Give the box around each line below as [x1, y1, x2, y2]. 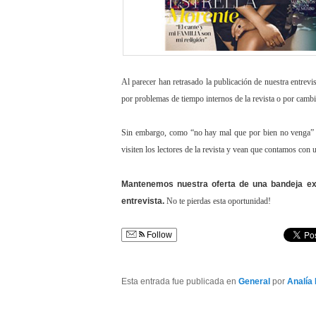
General [238, 276, 270, 287]
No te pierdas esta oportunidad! [164, 195, 271, 206]
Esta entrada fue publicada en [121, 276, 238, 287]
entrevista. [121, 195, 164, 206]
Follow [145, 230, 172, 241]
